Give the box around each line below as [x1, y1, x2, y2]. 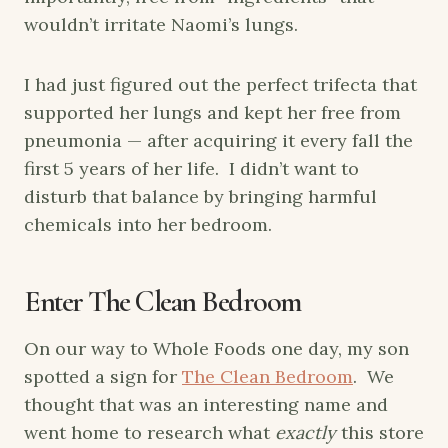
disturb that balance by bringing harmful [24, 185, 377, 209]
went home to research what [24, 421, 275, 445]
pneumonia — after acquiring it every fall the [24, 129, 413, 153]
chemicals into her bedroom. [24, 213, 272, 237]
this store [336, 421, 424, 445]
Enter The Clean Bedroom [24, 283, 301, 321]
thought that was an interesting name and [24, 393, 388, 417]
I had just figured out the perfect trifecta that [24, 73, 417, 97]
